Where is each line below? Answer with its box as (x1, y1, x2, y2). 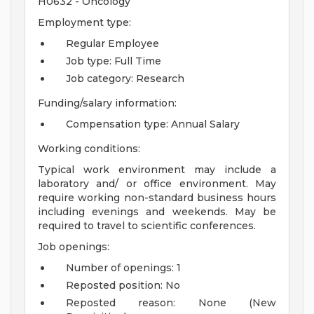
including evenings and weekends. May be (38, 205, 276, 219)
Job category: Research (66, 72, 184, 86)
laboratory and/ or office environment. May (38, 177, 276, 191)
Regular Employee (66, 37, 159, 50)
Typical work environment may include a (38, 163, 276, 177)
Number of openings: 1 (66, 261, 181, 275)
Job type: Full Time (66, 55, 161, 68)
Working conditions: (38, 142, 140, 156)
